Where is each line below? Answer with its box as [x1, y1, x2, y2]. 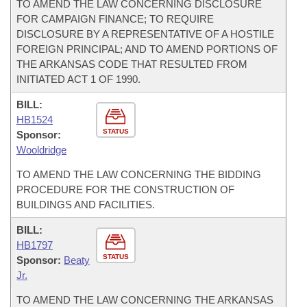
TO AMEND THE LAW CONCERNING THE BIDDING [16, 169, 261, 180]
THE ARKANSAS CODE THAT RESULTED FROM [16, 58, 247, 70]
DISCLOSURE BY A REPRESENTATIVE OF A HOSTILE [16, 28, 274, 40]
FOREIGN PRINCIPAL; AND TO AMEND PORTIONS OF [16, 43, 278, 55]
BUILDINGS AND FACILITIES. [16, 199, 155, 210]
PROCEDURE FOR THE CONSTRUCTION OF [16, 184, 234, 195]
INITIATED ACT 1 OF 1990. [16, 73, 140, 85]
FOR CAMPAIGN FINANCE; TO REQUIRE [16, 13, 214, 25]
